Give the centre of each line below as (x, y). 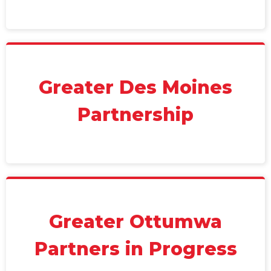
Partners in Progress (135, 249)
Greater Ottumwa (135, 222)
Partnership (135, 115)
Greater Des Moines (135, 87)
